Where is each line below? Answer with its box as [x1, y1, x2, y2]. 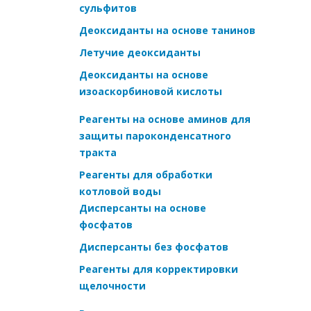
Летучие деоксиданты [79, 45, 201, 59]
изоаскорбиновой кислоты [79, 84, 222, 98]
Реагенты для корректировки [79, 262, 238, 276]
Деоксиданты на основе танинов [79, 23, 255, 37]
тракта [79, 145, 117, 159]
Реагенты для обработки [79, 167, 212, 181]
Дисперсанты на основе [79, 201, 206, 215]
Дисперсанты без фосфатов [79, 239, 228, 253]
